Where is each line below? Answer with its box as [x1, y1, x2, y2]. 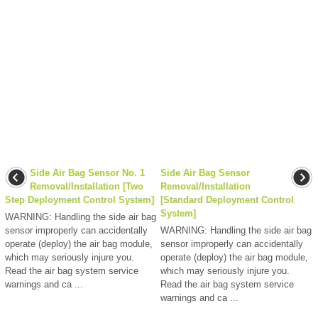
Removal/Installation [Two [30, 181, 143, 192]
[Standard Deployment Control [160, 194, 294, 206]
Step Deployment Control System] [5, 194, 154, 206]
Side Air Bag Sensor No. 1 [30, 168, 145, 179]
